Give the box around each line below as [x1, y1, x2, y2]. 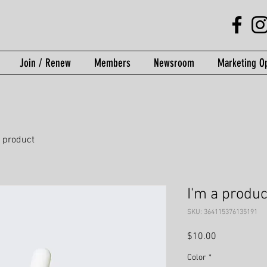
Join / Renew [19, 56, 71, 70]
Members [94, 56, 131, 70]
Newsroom [153, 56, 194, 70]
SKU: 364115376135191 [187, 208, 257, 216]
